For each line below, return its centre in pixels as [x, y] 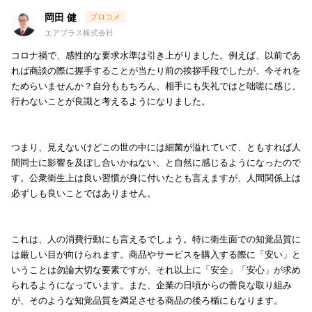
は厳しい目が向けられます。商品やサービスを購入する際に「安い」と [156, 255]
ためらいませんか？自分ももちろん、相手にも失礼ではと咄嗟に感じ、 [156, 86]
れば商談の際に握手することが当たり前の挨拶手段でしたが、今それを [156, 71]
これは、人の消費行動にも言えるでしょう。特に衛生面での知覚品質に [156, 240]
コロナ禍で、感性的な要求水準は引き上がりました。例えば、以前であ [156, 56]
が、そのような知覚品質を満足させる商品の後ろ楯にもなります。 [147, 301]
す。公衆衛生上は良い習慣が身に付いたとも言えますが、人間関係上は [156, 178]
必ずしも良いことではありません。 [84, 194]
